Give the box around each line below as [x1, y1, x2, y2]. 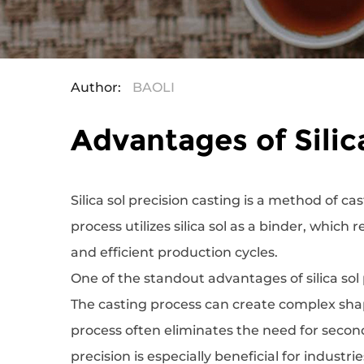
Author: [71, 80, 124, 95]
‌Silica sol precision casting [71, 193, 240, 208]
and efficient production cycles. [71, 245, 278, 260]
